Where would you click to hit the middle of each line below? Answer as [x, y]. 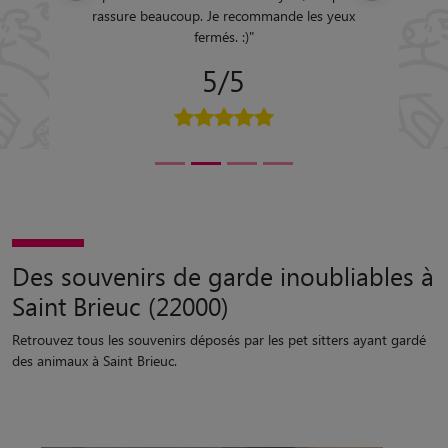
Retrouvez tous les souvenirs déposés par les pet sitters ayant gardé [219, 339]
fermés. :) [221, 36]
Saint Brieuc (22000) [120, 305]
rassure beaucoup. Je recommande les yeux [224, 15]
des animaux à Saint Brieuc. [94, 360]
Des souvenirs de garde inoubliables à [223, 275]
